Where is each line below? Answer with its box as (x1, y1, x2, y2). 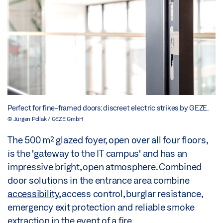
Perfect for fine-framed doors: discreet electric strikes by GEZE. (7, 104, 209, 112)
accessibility (7, 188, 59, 200)
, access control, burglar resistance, (58, 188, 203, 200)
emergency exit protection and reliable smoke (7, 202, 195, 213)
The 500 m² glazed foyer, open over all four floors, (7, 134, 208, 146)
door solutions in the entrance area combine (7, 175, 190, 186)
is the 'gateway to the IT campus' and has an (7, 148, 187, 159)
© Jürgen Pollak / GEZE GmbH (7, 115, 83, 122)
